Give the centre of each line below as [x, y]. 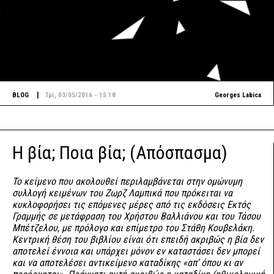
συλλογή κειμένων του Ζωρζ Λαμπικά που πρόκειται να [122, 193]
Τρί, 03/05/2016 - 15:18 [80, 95]
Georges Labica [238, 95]
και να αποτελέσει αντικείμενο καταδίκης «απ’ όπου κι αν [128, 263]
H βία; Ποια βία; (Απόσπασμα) [120, 153]
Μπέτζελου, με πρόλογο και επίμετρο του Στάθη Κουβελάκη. [133, 228]
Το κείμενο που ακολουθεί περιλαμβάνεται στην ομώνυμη [127, 181]
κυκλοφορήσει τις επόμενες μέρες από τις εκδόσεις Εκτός [131, 205]
